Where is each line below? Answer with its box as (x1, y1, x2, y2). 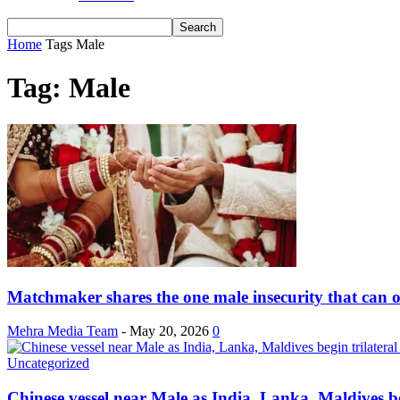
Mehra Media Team (7, 323, 118, 339)
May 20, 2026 (129, 323, 209, 339)
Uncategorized (7, 355, 89, 371)
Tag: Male (7, 71, 130, 104)
